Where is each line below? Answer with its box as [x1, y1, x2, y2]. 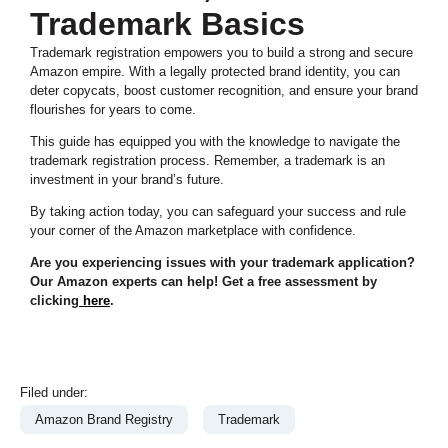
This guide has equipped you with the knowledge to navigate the [30, 133, 400, 149]
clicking [30, 292, 79, 308]
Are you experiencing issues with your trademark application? [30, 254, 415, 270]
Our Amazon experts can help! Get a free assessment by [30, 273, 377, 289]
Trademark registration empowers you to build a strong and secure [30, 44, 413, 60]
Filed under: [20, 384, 92, 400]
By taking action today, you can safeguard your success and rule [30, 203, 406, 219]
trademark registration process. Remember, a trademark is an [30, 152, 385, 168]
